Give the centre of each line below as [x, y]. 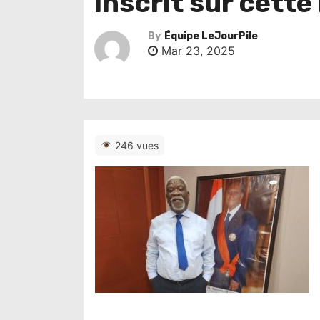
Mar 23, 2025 [196, 51]
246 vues [135, 145]
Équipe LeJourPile [211, 36]
